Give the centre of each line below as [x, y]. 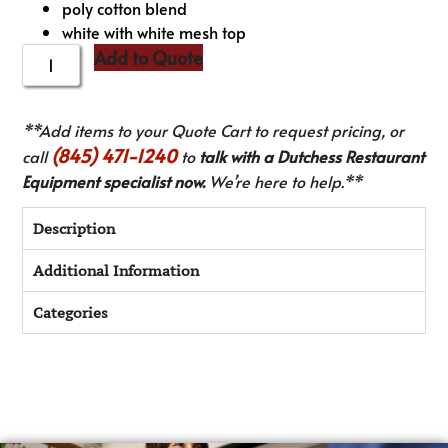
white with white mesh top [154, 32]
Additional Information [116, 271]
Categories [71, 313]
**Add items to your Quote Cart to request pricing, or [213, 130]
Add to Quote [149, 58]
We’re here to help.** [284, 181]
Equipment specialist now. [114, 181]
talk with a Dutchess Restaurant [312, 156]
